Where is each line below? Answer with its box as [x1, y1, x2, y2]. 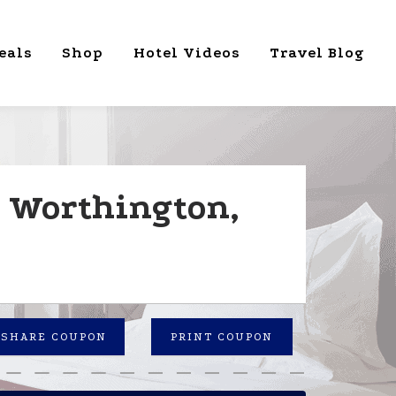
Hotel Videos [133, 44, 240, 61]
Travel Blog [270, 44, 364, 61]
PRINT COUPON [171, 331, 273, 343]
